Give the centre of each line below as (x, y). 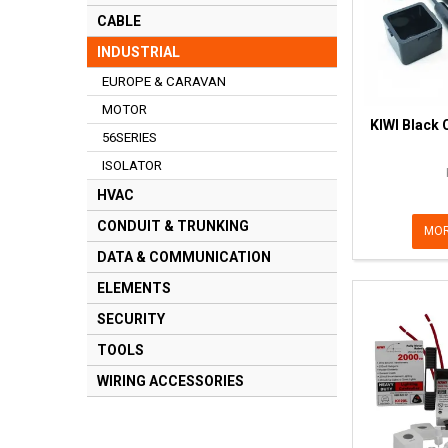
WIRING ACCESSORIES (170, 381)
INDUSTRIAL (138, 52)
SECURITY (131, 319)
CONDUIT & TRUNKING (173, 226)
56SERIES (129, 138)
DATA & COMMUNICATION (184, 257)
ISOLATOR (132, 166)
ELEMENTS (134, 288)
